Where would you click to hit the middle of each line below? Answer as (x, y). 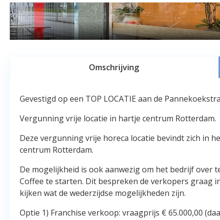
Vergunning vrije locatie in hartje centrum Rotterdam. (118, 118)
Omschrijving (114, 67)
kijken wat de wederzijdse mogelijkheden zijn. (103, 193)
